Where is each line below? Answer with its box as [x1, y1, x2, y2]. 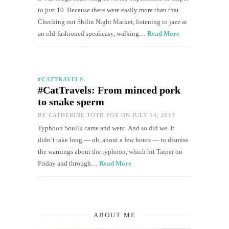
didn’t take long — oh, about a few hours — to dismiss [38, 135, 188, 144]
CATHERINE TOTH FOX [49, 111, 119, 118]
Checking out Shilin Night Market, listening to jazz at [38, 17, 187, 26]
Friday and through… [38, 159, 99, 167]
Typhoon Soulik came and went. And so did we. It [38, 124, 174, 132]
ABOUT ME [93, 211, 136, 219]
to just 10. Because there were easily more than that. [38, 6, 180, 14]
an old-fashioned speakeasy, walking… [38, 29, 147, 37]
